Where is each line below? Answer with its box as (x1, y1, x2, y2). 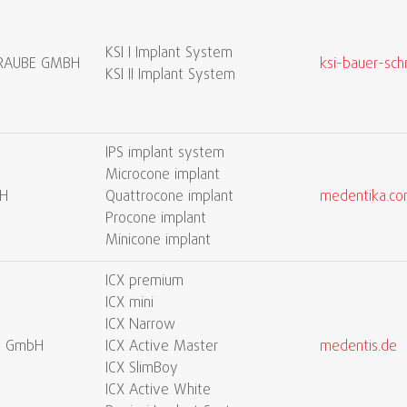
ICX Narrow (105, 314, 175, 336)
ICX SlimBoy (105, 358, 178, 380)
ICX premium (105, 271, 184, 293)
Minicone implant (105, 230, 211, 252)
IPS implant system (105, 143, 224, 164)
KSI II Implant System (105, 65, 235, 86)
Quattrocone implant (105, 186, 233, 208)
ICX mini (105, 293, 154, 314)
